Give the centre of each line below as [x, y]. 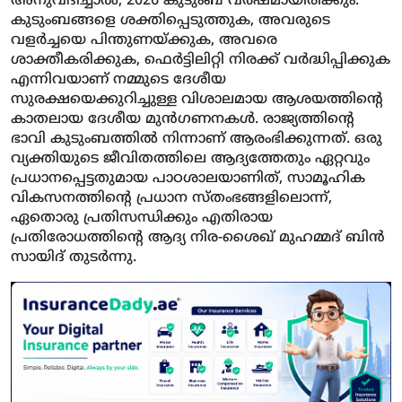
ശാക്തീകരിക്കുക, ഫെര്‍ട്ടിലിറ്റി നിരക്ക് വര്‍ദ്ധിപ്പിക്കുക [201, 60]
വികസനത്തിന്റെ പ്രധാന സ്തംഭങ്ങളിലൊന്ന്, [171, 198]
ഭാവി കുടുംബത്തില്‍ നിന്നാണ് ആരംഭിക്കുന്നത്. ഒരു [197, 139]
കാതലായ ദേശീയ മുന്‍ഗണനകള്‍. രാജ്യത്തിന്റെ [183, 119]
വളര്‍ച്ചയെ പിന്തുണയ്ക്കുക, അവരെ [144, 40]
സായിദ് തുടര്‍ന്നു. [74, 257]
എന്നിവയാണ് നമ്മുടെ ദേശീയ [118, 79]
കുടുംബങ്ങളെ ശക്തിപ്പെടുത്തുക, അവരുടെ [170, 20]
